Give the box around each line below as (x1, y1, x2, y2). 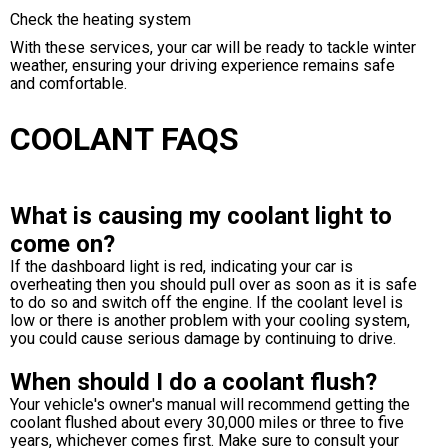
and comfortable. (10, 73, 127, 93)
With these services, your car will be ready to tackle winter (10, 37, 416, 57)
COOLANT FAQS (10, 119, 239, 158)
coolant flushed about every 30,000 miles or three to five (10, 412, 404, 432)
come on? (10, 229, 115, 258)
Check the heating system (10, 10, 191, 30)
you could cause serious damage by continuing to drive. (10, 328, 396, 348)
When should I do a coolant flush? (10, 367, 377, 396)
